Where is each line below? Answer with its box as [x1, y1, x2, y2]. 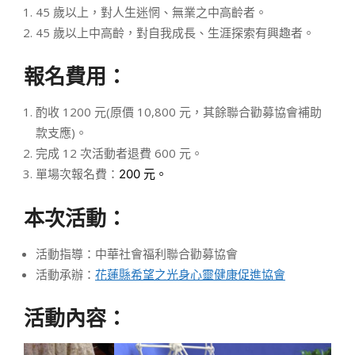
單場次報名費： [36, 165, 119, 181]
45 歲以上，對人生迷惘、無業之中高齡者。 [36, 3, 267, 20]
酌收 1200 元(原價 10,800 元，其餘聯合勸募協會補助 [36, 103, 322, 120]
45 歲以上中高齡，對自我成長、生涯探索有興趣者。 [36, 24, 315, 40]
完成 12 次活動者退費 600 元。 [36, 144, 203, 161]
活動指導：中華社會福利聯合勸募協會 [36, 245, 238, 261]
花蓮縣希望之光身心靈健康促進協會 [95, 265, 285, 282]
